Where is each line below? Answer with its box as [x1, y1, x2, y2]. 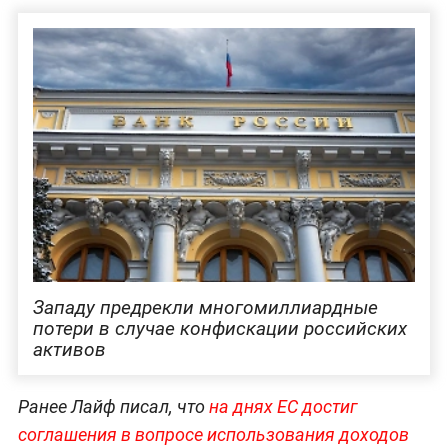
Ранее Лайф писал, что [17, 396, 209, 418]
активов [32, 338, 106, 362]
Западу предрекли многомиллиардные [32, 296, 378, 320]
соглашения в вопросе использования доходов [17, 424, 409, 446]
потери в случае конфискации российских [32, 317, 407, 341]
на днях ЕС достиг [208, 396, 357, 418]
